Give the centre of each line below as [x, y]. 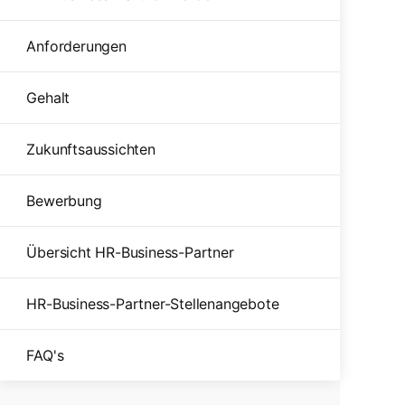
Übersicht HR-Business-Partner [130, 252]
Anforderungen [76, 46]
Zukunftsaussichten [91, 149]
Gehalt [48, 98]
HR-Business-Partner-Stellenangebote [153, 304]
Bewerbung [64, 201]
